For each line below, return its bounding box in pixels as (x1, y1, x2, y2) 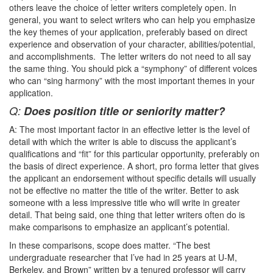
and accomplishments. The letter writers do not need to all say (9, 50, 251, 62)
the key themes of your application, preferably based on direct (9, 26, 247, 38)
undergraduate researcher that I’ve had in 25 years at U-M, (9, 251, 237, 263)
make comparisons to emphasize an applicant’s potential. (9, 221, 235, 233)
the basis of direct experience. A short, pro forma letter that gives (9, 160, 259, 172)
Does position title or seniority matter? (24, 103, 225, 119)
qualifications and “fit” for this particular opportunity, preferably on (9, 147, 260, 160)
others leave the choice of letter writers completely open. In (9, 1, 236, 13)
